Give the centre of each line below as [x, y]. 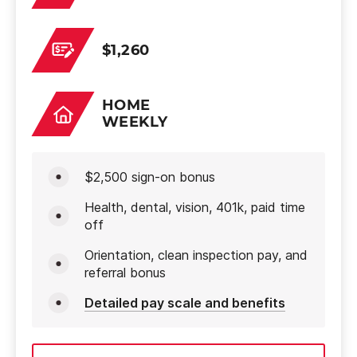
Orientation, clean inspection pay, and [196, 255]
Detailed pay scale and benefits [185, 303]
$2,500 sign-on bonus [150, 177]
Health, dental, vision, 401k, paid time [195, 207]
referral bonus [125, 273]
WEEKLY [135, 122]
